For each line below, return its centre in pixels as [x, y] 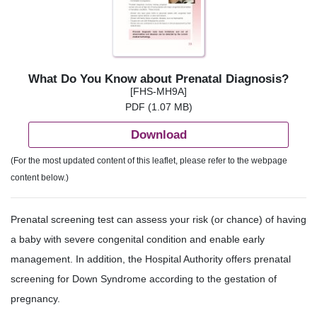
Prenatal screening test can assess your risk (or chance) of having [158, 220]
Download [158, 134]
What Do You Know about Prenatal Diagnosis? [158, 79]
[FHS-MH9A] [158, 92]
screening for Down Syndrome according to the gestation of [144, 279]
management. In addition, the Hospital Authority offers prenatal [151, 259]
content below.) [40, 178]
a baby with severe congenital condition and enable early [138, 240]
